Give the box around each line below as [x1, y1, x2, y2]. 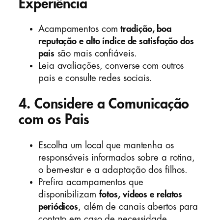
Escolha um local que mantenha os [38, 140, 174, 150]
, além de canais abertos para [78, 202, 198, 211]
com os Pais [19, 112, 89, 127]
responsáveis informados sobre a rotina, [38, 153, 195, 162]
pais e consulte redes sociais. [38, 74, 152, 83]
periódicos [38, 202, 79, 211]
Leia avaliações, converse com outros [38, 61, 184, 71]
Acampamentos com [38, 25, 121, 34]
